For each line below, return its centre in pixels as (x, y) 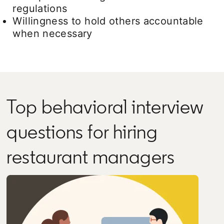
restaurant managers (91, 156)
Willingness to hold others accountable (108, 21)
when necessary (52, 33)
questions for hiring (82, 131)
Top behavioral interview (105, 106)
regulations (40, 8)
